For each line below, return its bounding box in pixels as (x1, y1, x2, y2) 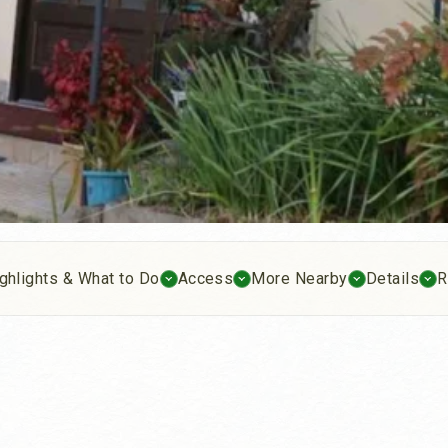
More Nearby (251, 269, 348, 289)
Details (365, 269, 420, 289)
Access (177, 269, 234, 289)
